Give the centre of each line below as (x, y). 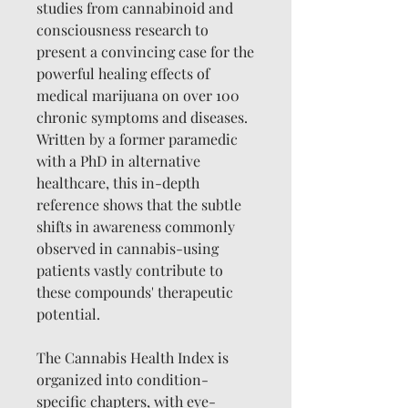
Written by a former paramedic (137, 139)
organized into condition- (122, 380)
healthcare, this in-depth (118, 183)
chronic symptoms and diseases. (142, 117)
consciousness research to (122, 30)
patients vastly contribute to (130, 270)
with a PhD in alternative (118, 161)
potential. (70, 314)
